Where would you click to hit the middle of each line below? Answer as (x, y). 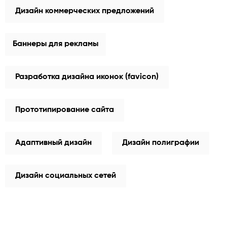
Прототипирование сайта (65, 110)
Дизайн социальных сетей (66, 176)
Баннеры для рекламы (55, 44)
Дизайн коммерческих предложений (85, 11)
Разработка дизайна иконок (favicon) (87, 77)
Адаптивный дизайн (53, 143)
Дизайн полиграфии (161, 143)
